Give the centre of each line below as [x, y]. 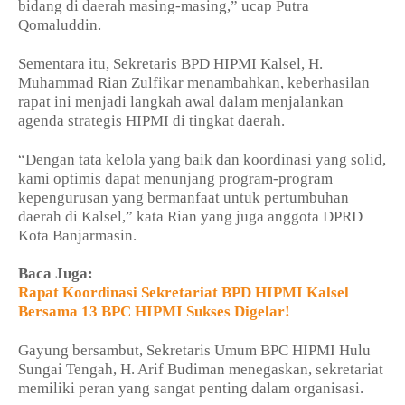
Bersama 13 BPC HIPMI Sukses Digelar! [154, 311]
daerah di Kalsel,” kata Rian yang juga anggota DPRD [190, 216]
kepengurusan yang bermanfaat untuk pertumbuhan [184, 197]
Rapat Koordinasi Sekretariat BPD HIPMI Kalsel [184, 292]
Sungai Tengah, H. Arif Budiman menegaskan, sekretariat [201, 369]
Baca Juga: [56, 273]
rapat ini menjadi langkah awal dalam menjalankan [181, 101]
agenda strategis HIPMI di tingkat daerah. [151, 120]
